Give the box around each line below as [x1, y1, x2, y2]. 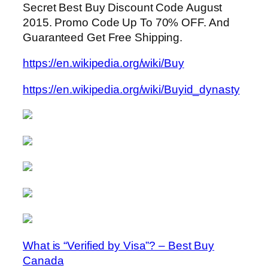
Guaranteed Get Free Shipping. [23, 31, 183, 44]
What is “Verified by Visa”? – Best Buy [23, 239, 215, 252]
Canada [23, 254, 64, 267]
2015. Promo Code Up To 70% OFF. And [23, 16, 230, 29]
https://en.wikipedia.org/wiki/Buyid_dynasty [23, 83, 240, 96]
